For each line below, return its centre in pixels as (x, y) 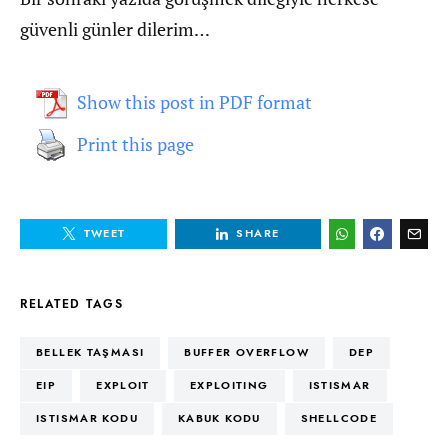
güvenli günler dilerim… (115, 28)
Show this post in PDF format (194, 102)
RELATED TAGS (71, 303)
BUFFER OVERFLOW (246, 352)
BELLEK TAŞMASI (90, 352)
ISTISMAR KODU (87, 418)
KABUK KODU (219, 418)
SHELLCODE (338, 418)
